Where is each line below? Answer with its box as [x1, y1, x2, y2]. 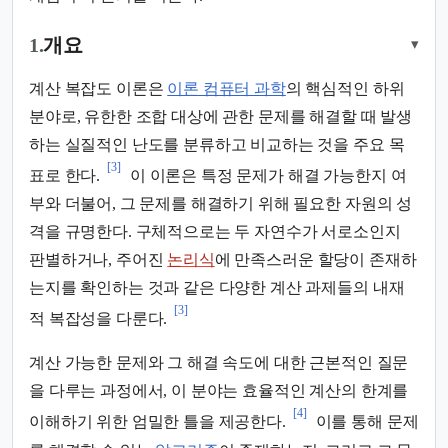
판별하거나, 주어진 [29, 251, 168, 269]
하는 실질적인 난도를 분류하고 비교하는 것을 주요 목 [29, 135, 405, 153]
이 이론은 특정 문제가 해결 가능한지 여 [126, 167, 407, 185]
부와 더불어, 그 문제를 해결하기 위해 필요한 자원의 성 [29, 195, 413, 213]
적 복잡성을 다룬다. [29, 310, 168, 328]
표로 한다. [29, 167, 101, 185]
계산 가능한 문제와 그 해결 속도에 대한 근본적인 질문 [29, 354, 409, 372]
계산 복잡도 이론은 [29, 79, 168, 97]
